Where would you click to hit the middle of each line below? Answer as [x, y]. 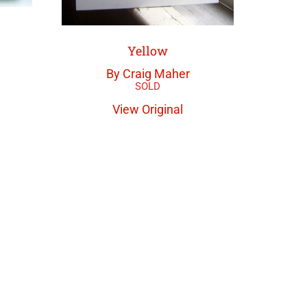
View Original [148, 110]
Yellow [148, 50]
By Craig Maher [148, 73]
